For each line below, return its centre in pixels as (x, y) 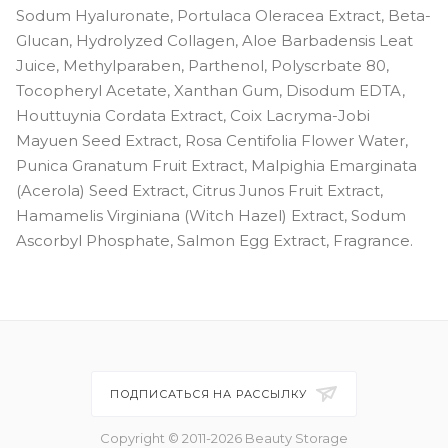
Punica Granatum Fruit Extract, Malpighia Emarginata (216, 165)
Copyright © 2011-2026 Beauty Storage (224, 438)
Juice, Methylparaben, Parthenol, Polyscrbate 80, (202, 65)
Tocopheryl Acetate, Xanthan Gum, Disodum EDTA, (210, 90)
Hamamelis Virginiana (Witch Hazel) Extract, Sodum (211, 215)
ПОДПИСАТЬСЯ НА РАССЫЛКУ (210, 394)
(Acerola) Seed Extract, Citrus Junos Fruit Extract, (199, 190)
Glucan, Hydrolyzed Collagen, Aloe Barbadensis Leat (214, 40)
